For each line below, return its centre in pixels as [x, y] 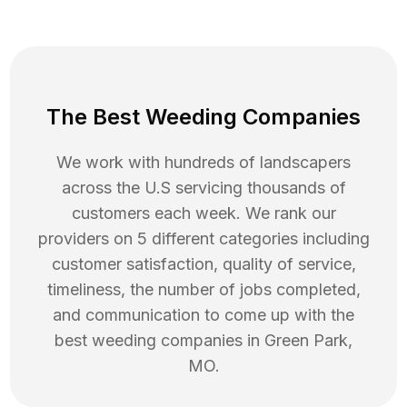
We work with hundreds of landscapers [203, 163]
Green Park [306, 341]
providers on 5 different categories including [203, 239]
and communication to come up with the [203, 315]
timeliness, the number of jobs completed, [203, 290]
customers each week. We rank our [203, 213]
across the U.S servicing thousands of [203, 188]
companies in [210, 341]
